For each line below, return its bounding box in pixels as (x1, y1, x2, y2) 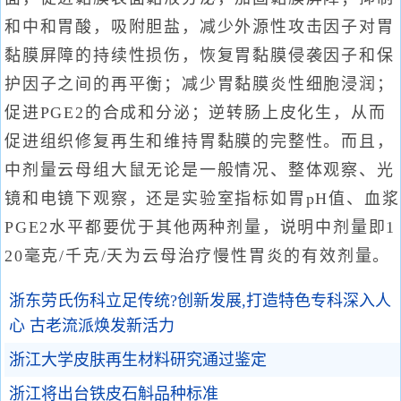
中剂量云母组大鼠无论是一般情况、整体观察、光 (4, 161, 395, 179)
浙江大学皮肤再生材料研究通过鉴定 (9, 351, 267, 369)
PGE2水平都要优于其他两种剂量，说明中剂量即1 (4, 218, 397, 236)
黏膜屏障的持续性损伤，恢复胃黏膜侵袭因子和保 (4, 47, 395, 64)
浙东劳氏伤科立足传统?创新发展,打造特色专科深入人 (9, 292, 391, 310)
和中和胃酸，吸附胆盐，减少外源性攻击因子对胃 (4, 18, 395, 36)
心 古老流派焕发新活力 (9, 317, 175, 335)
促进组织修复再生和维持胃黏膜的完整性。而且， (4, 132, 395, 150)
